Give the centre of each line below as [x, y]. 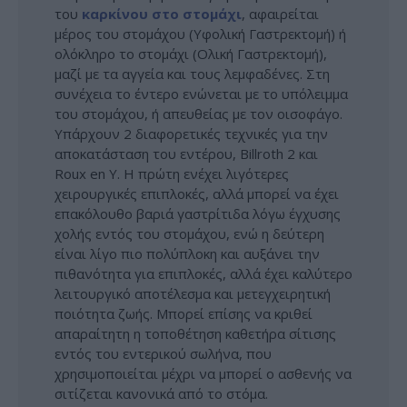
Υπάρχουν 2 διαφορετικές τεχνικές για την [191, 133]
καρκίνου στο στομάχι [162, 13]
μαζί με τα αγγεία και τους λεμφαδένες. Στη [192, 73]
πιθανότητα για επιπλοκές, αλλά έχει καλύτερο [203, 273]
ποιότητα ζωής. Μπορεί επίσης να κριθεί [184, 313]
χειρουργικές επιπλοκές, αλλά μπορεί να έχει [197, 193]
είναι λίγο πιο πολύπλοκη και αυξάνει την [187, 253]
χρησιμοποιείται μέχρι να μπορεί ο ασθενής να [203, 373]
